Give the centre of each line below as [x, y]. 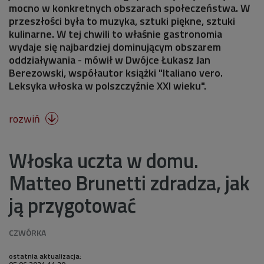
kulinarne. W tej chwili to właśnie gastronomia [115, 34]
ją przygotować [72, 205]
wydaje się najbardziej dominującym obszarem [115, 47]
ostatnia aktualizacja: [45, 256]
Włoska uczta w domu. [104, 160]
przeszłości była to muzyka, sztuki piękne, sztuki [122, 21]
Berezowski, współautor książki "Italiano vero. [116, 72]
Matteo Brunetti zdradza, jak [129, 182]
